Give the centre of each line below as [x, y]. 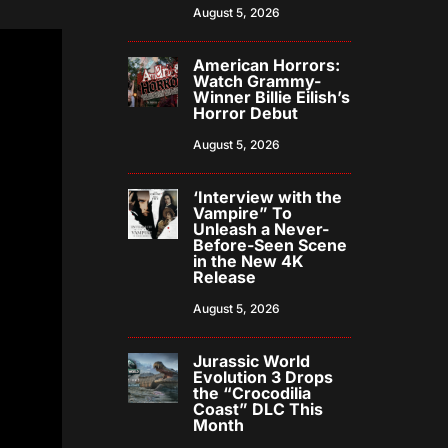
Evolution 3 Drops [263, 377]
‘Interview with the [268, 197]
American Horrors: [267, 65]
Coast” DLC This [258, 409]
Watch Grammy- [257, 81]
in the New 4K [249, 261]
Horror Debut [246, 113]
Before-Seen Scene [270, 245]
